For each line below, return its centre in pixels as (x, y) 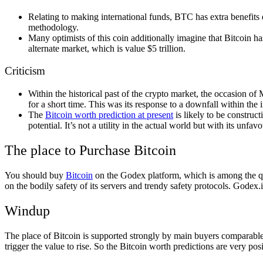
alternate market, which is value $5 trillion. (108, 48)
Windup (27, 210)
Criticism (25, 71)
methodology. (53, 27)
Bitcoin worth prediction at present (109, 114)
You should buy (35, 175)
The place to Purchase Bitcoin (90, 150)
